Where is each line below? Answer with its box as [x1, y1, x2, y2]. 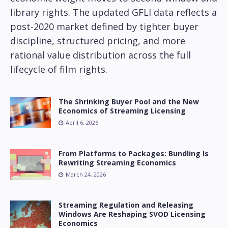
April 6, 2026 [66, 119, 98, 127]
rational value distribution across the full [10, 49, 191, 62]
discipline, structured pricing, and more [10, 35, 185, 47]
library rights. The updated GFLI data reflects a [10, 6, 217, 19]
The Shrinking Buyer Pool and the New [59, 97, 199, 107]
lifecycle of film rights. [10, 63, 107, 76]
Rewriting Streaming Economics [59, 157, 176, 167]
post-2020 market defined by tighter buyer [10, 20, 198, 33]
